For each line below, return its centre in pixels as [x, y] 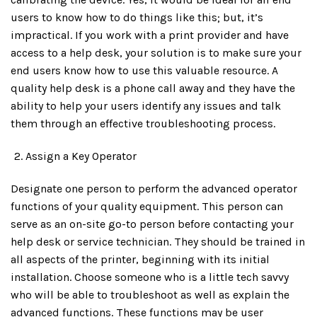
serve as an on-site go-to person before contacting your [152, 224]
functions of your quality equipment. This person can [147, 206]
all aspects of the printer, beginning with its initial [140, 259]
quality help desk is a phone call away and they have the [153, 88]
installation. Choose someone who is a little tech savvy [150, 277]
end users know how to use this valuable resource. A [144, 70]
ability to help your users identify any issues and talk [146, 105]
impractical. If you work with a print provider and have [150, 35]
